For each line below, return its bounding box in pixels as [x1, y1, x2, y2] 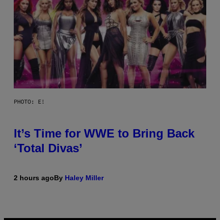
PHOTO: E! [14, 97, 45, 105]
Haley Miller [65, 173, 104, 182]
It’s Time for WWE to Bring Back [14, 126, 194, 140]
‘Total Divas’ [14, 141, 82, 155]
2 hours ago [14, 173, 54, 182]
